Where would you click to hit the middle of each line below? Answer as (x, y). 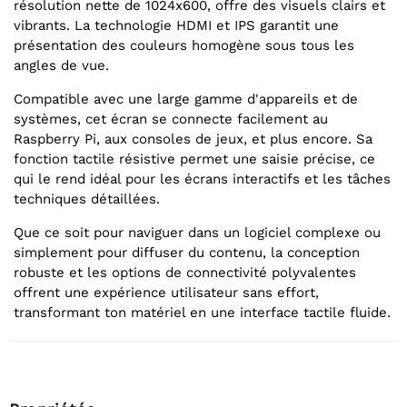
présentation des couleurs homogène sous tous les (184, 46)
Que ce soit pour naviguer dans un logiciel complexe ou (197, 233)
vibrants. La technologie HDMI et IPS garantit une (176, 26)
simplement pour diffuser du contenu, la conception (187, 253)
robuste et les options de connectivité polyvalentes (185, 273)
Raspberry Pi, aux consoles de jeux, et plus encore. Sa (193, 139)
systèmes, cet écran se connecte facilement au (171, 119)
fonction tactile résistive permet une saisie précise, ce (194, 159)
